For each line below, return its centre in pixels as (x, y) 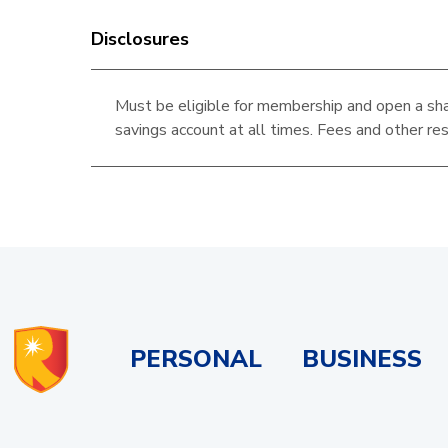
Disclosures (140, 39)
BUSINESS (362, 359)
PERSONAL (196, 359)
